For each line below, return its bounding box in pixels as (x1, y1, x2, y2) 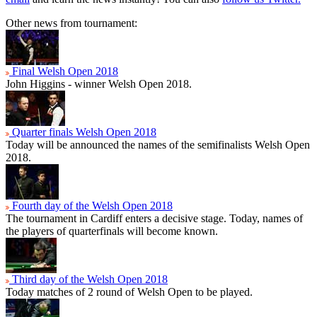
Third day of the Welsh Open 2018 (9, 272, 168, 285)
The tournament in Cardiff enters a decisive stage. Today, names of (6, 212, 303, 224)
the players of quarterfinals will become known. (6, 224, 218, 237)
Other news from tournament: (6, 16, 137, 29)
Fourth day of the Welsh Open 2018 (9, 199, 173, 212)
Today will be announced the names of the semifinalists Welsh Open (6, 138, 310, 151)
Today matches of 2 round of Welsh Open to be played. (6, 285, 253, 298)
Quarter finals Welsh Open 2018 (9, 125, 156, 138)
